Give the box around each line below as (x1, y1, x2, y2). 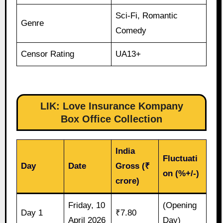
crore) (115, 176, 140, 186)
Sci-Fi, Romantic (115, 10, 178, 20)
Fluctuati (163, 154, 198, 164)
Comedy (115, 25, 147, 35)
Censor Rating (21, 49, 75, 59)
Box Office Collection (61, 113, 162, 124)
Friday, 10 (68, 201, 106, 211)
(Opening (163, 201, 197, 211)
